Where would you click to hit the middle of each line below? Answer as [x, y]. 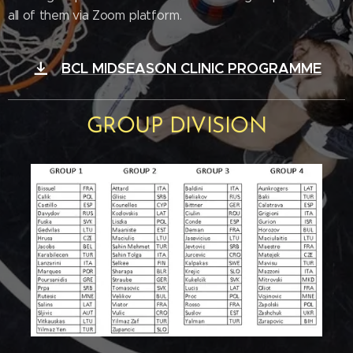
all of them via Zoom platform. [95, 15]
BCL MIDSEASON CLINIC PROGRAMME [191, 68]
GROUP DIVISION [176, 127]
